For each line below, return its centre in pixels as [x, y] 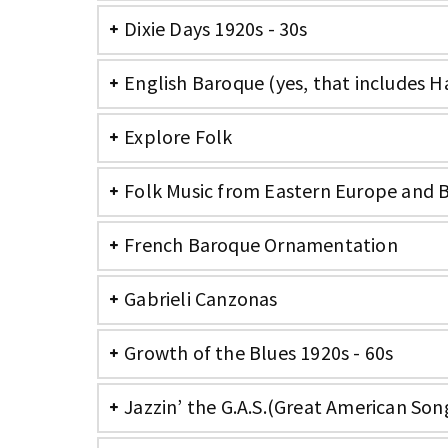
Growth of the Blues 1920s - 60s [259, 352]
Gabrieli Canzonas [201, 298]
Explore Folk [178, 136]
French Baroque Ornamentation [261, 244]
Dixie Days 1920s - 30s [216, 28]
